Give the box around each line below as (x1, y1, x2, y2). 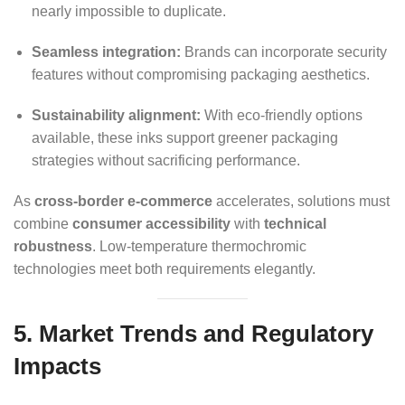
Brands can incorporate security (181, 44, 387, 61)
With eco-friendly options (201, 108, 363, 124)
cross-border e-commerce (34, 193, 212, 210)
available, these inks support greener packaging (32, 130, 338, 146)
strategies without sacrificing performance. (32, 153, 300, 169)
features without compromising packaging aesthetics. (32, 67, 370, 83)
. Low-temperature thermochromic (92, 239, 306, 255)
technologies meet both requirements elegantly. (14, 261, 316, 278)
